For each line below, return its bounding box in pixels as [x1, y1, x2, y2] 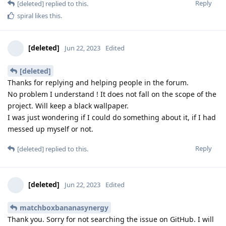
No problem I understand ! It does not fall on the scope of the [8, 89, 216, 99]
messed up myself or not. [8, 124, 93, 134]
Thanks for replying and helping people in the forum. [8, 77, 189, 87]
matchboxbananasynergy [20, 202, 108, 212]
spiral [17, 11, 33, 21]
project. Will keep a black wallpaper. [8, 100, 129, 110]
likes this [33, 11, 61, 21]
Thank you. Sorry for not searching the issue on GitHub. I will [8, 214, 214, 224]
